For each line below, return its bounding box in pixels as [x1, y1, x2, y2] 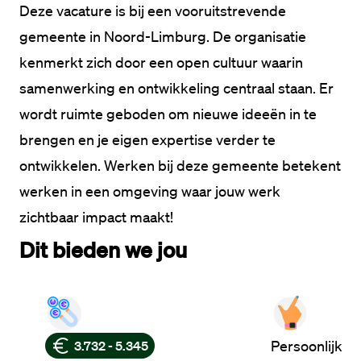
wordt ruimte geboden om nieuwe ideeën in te [19, 105, 317, 122]
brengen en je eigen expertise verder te [19, 131, 276, 148]
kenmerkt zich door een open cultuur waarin [19, 53, 303, 71]
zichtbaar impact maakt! [19, 208, 173, 226]
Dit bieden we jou [19, 235, 187, 263]
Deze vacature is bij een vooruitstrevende [19, 2, 286, 19]
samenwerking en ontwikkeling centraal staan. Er [19, 79, 334, 97]
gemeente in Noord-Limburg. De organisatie [19, 27, 306, 45]
